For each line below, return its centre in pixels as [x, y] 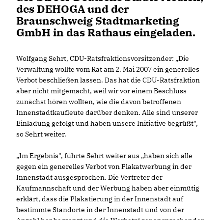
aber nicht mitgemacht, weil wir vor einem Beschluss [101, 91]
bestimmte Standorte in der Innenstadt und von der [100, 210]
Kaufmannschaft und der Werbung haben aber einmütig [108, 188]
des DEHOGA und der [73, 9]
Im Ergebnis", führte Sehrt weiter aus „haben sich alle [104, 156]
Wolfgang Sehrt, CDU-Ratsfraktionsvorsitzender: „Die [103, 58]
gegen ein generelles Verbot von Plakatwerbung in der [104, 166]
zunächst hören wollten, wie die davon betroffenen [99, 102]
